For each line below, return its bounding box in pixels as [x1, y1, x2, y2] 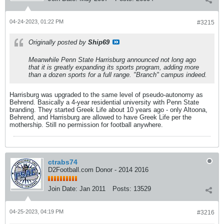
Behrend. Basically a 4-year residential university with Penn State [9, 98, 199, 106]
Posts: [112, 185, 131, 192]
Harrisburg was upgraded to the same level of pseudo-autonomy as [9, 91, 203, 98]
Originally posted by [28, 38, 88, 46]
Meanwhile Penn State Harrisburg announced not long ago [28, 56, 196, 63]
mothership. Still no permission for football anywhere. [9, 121, 163, 128]
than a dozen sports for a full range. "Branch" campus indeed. [28, 71, 207, 78]
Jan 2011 [79, 185, 105, 192]
